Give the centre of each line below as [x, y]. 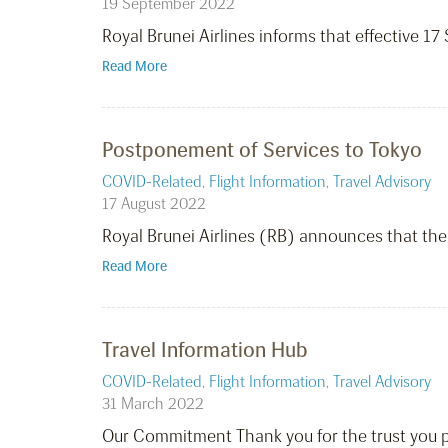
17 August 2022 [154, 204]
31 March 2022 [153, 404]
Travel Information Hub [205, 350]
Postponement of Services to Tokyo [262, 150]
